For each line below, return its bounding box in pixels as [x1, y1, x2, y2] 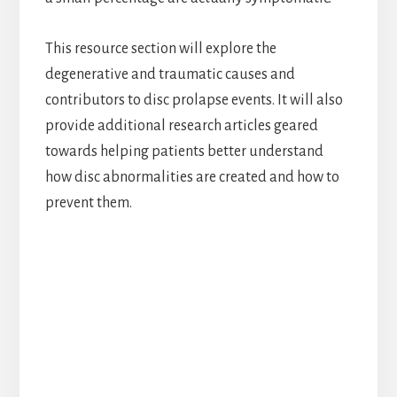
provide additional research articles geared [44, 118, 318, 135]
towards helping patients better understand [44, 144, 323, 160]
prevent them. [44, 195, 132, 212]
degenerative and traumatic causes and [44, 66, 295, 83]
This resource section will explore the [44, 41, 276, 58]
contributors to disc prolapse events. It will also [44, 92, 343, 109]
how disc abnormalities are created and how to [44, 169, 339, 186]
